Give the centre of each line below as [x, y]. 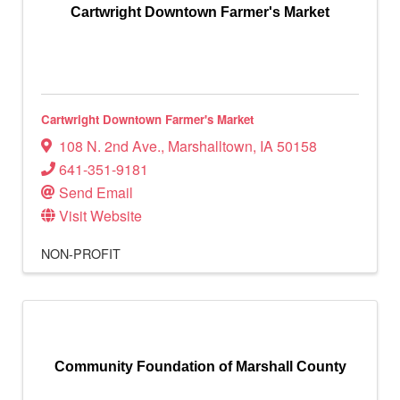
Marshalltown [210, 146]
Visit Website [100, 216]
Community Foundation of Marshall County [200, 367]
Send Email [96, 193]
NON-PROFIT [81, 254]
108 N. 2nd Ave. [110, 146]
